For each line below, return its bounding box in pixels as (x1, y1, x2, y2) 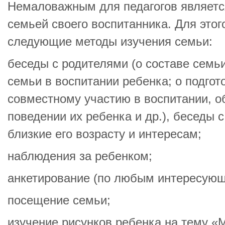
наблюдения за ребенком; (8, 150, 152, 163)
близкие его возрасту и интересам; (8, 128, 201, 141)
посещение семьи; (8, 194, 110, 207)
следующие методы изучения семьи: (8, 35, 212, 48)
